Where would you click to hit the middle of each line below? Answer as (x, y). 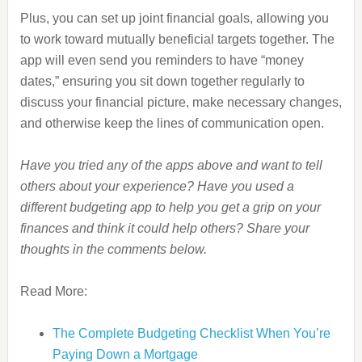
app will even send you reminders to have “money (162, 60)
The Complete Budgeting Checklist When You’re (191, 333)
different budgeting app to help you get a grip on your (170, 207)
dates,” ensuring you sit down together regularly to (162, 81)
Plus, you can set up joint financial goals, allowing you (174, 18)
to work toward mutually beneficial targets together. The (177, 39)
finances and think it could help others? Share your (164, 228)
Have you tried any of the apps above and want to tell (171, 165)
